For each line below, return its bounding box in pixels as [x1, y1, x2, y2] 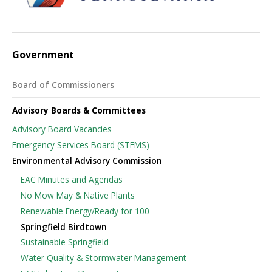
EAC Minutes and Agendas [20, 174, 123, 186]
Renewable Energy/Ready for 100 [20, 205, 149, 217]
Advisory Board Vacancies [12, 123, 112, 135]
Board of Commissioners [12, 79, 114, 91]
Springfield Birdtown [20, 220, 107, 233]
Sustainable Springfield [20, 236, 109, 248]
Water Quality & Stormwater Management [20, 252, 186, 264]
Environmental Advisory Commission [12, 154, 162, 166]
